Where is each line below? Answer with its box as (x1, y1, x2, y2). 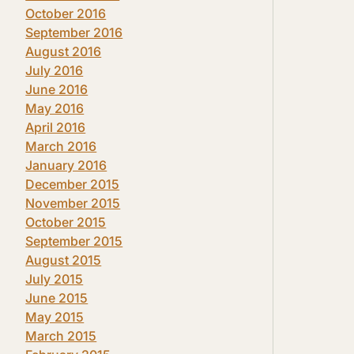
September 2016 (25, 24, 123, 40)
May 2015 (25, 309, 85, 325)
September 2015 (25, 233, 123, 249)
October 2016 (25, 6, 107, 21)
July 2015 (25, 271, 84, 287)
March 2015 (25, 328, 97, 344)
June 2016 (25, 81, 88, 97)
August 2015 (25, 252, 102, 268)
